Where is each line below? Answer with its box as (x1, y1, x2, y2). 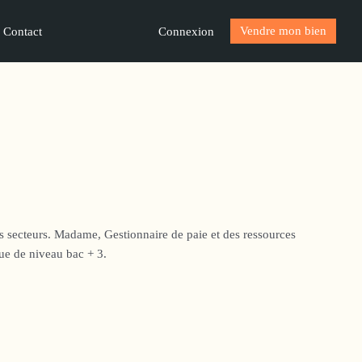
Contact (3, 25, 42, 38)
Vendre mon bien (240, 24, 326, 37)
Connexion (158, 24, 214, 38)
